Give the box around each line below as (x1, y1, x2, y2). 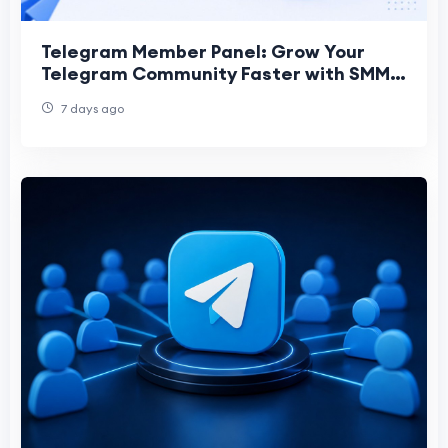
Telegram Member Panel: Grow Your (41, 40, 365, 64)
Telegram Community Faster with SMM (41, 62, 390, 86)
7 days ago (58, 101, 124, 117)
